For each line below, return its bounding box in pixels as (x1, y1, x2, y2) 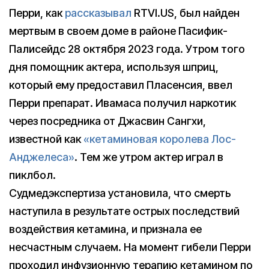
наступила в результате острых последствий (9, 205, 240, 218)
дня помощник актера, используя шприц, (9, 61, 219, 74)
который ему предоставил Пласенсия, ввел (9, 79, 232, 92)
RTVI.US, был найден (131, 7, 240, 20)
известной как (9, 133, 83, 146)
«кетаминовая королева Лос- (83, 133, 236, 146)
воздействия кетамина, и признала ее (9, 223, 202, 236)
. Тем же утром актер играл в (74, 151, 223, 164)
